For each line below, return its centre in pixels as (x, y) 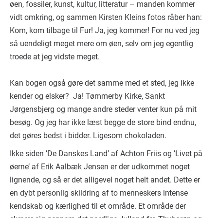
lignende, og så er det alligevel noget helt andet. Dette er (105, 180)
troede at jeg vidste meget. (55, 57)
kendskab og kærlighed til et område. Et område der (98, 206)
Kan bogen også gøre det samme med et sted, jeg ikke (102, 83)
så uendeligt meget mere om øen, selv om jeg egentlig (101, 44)
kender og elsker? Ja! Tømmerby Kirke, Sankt (87, 96)
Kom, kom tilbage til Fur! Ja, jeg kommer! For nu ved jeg (105, 30)
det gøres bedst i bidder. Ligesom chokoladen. (88, 136)
